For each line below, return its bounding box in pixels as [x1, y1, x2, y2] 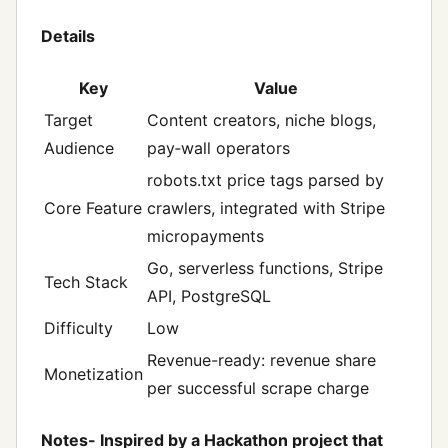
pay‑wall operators [147, 138, 290, 159]
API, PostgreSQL [147, 286, 271, 307]
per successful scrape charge [147, 378, 369, 399]
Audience [44, 138, 114, 159]
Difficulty [44, 318, 113, 339]
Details [41, 25, 95, 46]
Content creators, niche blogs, [147, 110, 376, 131]
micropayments [147, 226, 264, 247]
